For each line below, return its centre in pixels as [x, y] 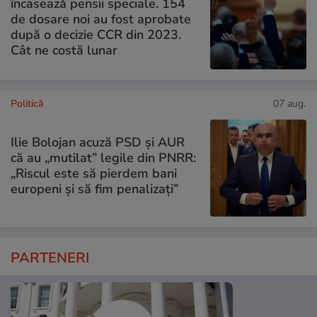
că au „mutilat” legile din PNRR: [103, 158]
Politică [27, 104]
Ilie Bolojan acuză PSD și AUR [98, 142]
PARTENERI [50, 258]
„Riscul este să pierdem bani [94, 173]
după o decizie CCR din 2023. [96, 34]
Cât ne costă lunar [64, 50]
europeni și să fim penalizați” [94, 189]
